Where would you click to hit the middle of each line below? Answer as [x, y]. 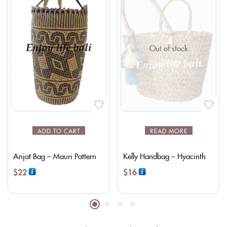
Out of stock [168, 48]
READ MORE [168, 130]
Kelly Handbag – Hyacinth [164, 156]
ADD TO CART [59, 130]
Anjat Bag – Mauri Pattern [55, 156]
